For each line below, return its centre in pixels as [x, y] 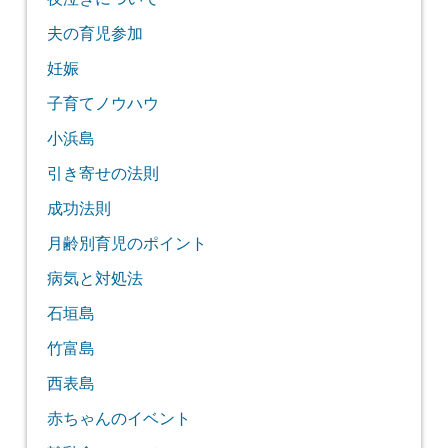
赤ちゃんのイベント [118, 418]
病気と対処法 [94, 278]
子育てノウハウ [102, 103]
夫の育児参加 [94, 33]
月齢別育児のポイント [126, 243]
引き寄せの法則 [102, 173]
